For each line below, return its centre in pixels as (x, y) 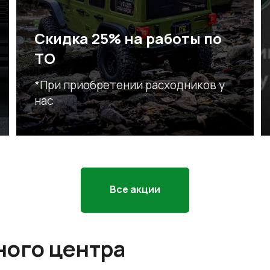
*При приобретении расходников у (130, 85)
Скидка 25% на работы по (128, 39)
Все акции (135, 190)
